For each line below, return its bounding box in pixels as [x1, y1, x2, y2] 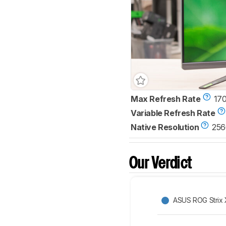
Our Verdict [129, 156, 192, 171]
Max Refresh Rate [131, 93, 201, 104]
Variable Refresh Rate [131, 107, 215, 118]
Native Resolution [131, 122, 199, 132]
